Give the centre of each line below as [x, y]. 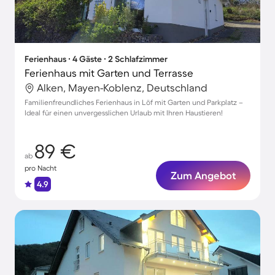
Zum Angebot [203, 175]
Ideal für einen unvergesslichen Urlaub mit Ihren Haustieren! [124, 113]
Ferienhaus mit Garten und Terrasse [109, 73]
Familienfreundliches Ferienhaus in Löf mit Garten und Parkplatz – [134, 102]
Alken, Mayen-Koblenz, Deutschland [122, 87]
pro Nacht [41, 168]
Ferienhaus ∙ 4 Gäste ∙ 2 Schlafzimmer [96, 59]
